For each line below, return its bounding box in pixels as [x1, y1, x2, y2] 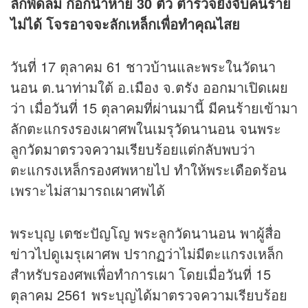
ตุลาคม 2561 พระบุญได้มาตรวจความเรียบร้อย [10, 285, 287, 305]
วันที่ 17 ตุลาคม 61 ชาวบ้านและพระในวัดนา [10, 56, 276, 77]
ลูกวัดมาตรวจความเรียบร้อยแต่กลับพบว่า [10, 139, 255, 159]
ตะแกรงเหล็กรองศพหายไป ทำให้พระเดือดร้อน [10, 159, 287, 180]
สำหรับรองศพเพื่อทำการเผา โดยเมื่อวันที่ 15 [10, 264, 271, 285]
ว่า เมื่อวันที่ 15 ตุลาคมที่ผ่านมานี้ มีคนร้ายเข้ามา [10, 98, 298, 118]
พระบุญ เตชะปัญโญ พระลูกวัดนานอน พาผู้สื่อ [10, 223, 281, 243]
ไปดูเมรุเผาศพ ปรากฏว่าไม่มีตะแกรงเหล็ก [35, 243, 283, 264]
